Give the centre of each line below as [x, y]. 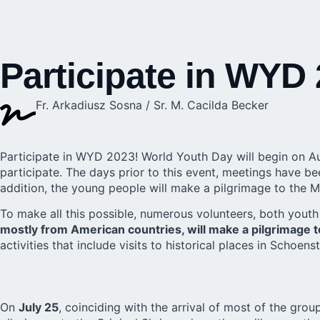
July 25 [39, 307]
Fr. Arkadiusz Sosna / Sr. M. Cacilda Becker [152, 105]
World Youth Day [187, 156]
